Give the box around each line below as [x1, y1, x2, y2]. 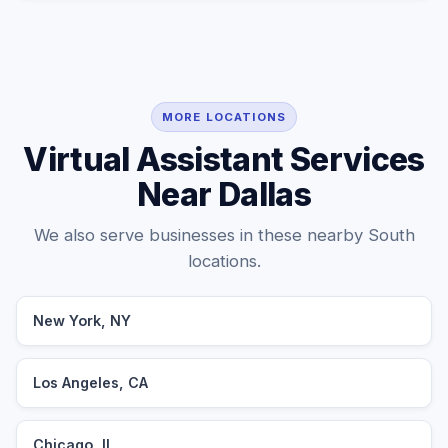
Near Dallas [137, 175, 311, 214]
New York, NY [33, 312, 131, 329]
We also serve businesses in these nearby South [33, 225, 415, 245]
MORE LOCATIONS [161, 110, 287, 124]
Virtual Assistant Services [23, 140, 425, 179]
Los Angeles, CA [33, 374, 148, 391]
